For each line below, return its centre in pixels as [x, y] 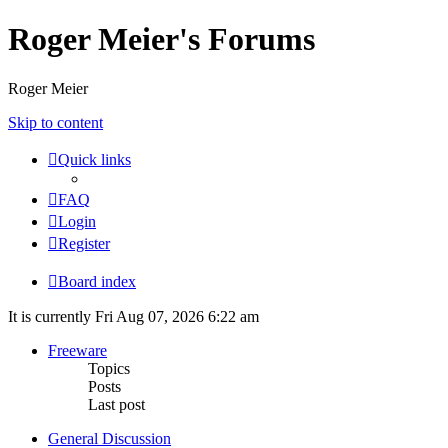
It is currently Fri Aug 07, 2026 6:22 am [133, 316]
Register [84, 243]
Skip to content [55, 122]
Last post [116, 404]
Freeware [77, 350]
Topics [109, 368]
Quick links [94, 159]
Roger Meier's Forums [161, 39]
